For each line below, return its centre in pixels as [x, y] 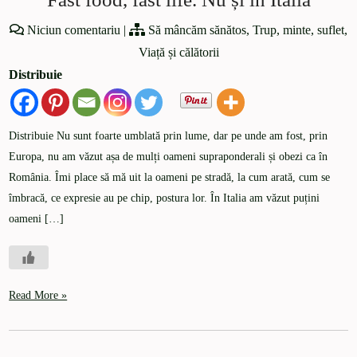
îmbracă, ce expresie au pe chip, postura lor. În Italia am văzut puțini [165, 198]
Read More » [38, 296]
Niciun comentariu [74, 30]
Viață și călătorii [178, 53]
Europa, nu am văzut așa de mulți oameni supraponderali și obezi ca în [169, 157]
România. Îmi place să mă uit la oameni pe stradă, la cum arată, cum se [170, 178]
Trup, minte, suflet [298, 30]
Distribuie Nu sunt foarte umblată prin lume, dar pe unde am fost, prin [169, 136]
